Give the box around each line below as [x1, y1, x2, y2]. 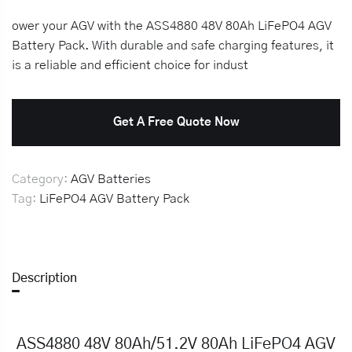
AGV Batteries [71, 173, 151, 185]
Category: [12, 173, 71, 185]
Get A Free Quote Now [112, 116, 240, 128]
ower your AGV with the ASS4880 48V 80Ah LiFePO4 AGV [12, 20, 332, 32]
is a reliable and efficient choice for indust [12, 59, 248, 71]
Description [12, 272, 77, 284]
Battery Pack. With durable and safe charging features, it [12, 39, 334, 52]
